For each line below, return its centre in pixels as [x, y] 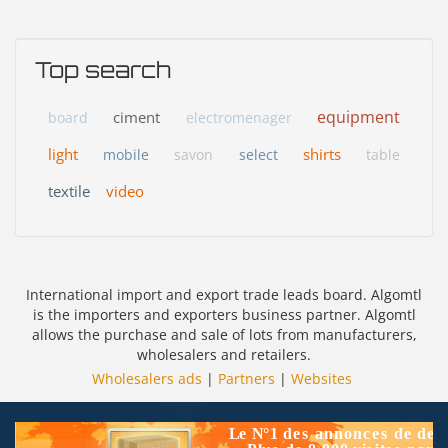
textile [69, 191]
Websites [321, 378]
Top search [103, 70]
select [258, 155]
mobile [126, 155]
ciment [137, 117]
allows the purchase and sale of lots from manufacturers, [224, 334]
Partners [246, 378]
